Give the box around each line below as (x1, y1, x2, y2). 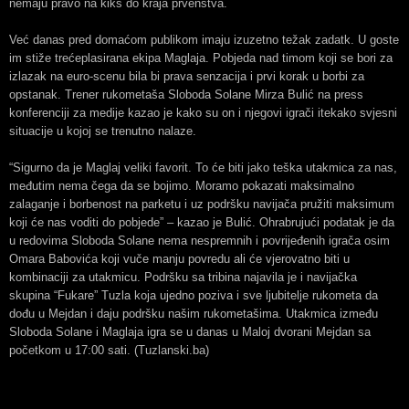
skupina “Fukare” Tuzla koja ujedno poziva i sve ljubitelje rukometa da (9, 288, 378, 302)
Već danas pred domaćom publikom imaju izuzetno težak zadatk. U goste (9, 33, 399, 47)
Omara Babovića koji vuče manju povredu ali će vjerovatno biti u (9, 252, 350, 266)
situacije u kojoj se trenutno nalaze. (9, 124, 196, 138)
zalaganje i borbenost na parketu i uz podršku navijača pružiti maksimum (9, 197, 394, 211)
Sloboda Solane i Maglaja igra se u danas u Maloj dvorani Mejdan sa (9, 325, 371, 339)
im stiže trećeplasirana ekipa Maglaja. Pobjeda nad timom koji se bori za (9, 51, 393, 65)
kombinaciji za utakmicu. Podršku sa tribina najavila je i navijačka (9, 270, 357, 284)
